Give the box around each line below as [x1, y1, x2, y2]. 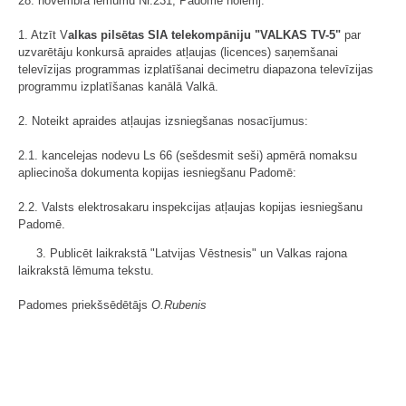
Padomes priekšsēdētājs [18, 298, 151, 312]
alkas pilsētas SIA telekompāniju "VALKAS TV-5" [68, 28, 341, 42]
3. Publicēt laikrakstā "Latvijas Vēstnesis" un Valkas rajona [36, 246, 347, 260]
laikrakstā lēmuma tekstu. [18, 264, 154, 277]
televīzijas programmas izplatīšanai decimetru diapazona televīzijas [18, 63, 373, 76]
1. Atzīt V [18, 28, 68, 42]
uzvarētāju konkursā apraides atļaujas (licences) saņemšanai [18, 45, 338, 59]
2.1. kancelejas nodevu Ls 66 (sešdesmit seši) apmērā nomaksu [18, 149, 357, 162]
